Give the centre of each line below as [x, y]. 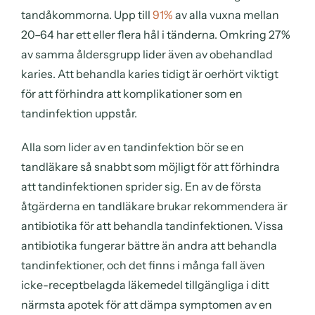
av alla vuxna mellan [226, 14]
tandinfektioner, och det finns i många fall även [143, 265]
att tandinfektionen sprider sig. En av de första [141, 186]
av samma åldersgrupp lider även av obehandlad [147, 54]
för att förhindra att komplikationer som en [132, 93]
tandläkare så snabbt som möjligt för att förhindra [150, 166]
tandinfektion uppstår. [79, 113]
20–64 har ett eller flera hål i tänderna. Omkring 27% [156, 34]
